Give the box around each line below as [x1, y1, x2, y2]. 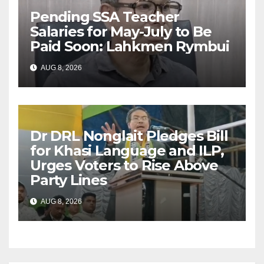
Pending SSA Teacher [30, 8, 180, 25]
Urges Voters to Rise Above [30, 156, 218, 174]
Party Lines [30, 171, 107, 189]
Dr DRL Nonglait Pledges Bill [30, 127, 228, 144]
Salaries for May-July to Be [30, 22, 212, 40]
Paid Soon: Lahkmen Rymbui [30, 37, 229, 55]
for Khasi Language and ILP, [30, 141, 224, 159]
